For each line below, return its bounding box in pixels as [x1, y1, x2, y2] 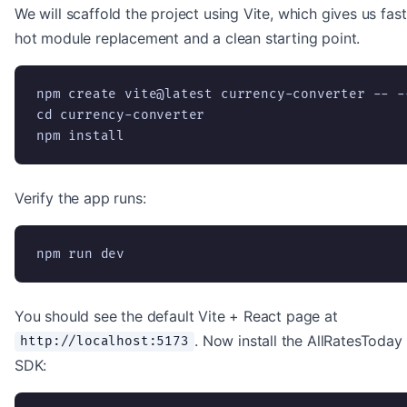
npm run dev [36, 245, 125, 262]
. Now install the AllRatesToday [194, 331, 402, 350]
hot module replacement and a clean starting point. [15, 28, 361, 47]
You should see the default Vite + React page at [15, 306, 338, 325]
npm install [36, 127, 125, 144]
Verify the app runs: [15, 188, 146, 207]
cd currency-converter [36, 106, 205, 123]
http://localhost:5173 [20, 333, 189, 350]
